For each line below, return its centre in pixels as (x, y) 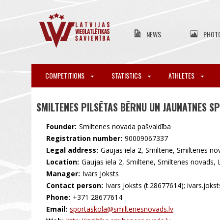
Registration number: (84, 138)
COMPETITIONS (66, 75)
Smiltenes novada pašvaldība (125, 126)
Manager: (63, 174)
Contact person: (75, 185)
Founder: (61, 126)
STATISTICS (127, 75)
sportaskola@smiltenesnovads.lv (122, 209)
